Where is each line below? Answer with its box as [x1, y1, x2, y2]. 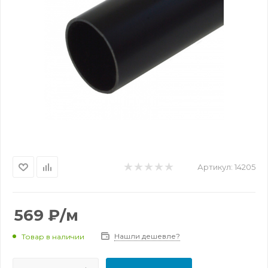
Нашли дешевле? [114, 232, 180, 240]
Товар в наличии [22, 232, 84, 241]
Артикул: [197, 162, 233, 172]
